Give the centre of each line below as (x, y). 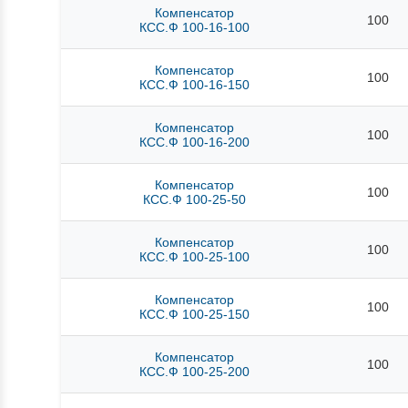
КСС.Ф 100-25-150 (195, 315)
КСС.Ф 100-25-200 (195, 372)
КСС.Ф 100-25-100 (195, 257)
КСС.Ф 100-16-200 (195, 143)
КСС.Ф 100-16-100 (195, 28)
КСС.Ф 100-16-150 (195, 85)
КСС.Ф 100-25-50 (195, 200)
